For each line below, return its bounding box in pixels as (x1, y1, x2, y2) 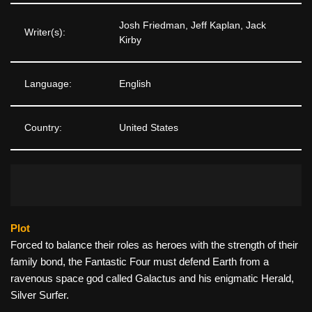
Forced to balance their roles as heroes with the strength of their (10, 238, 298, 251)
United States (119, 122, 178, 133)
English (119, 78, 151, 89)
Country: (24, 122, 62, 133)
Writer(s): (24, 26, 65, 38)
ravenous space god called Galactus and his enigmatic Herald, (10, 272, 294, 284)
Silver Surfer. (10, 288, 69, 301)
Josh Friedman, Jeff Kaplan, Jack (119, 19, 266, 31)
